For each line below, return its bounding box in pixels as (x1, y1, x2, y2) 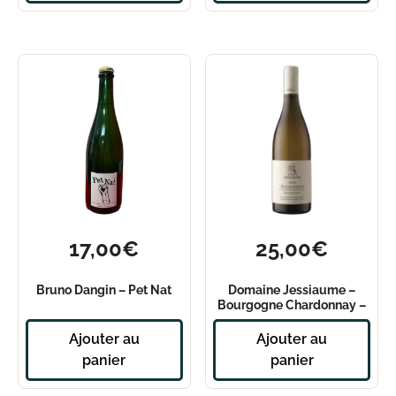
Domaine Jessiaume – (228, 282, 356, 298)
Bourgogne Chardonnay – (217, 297, 367, 313)
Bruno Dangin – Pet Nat (36, 282, 172, 298)
